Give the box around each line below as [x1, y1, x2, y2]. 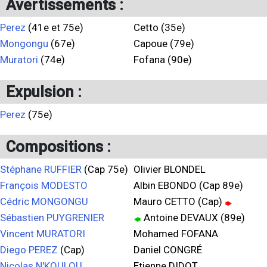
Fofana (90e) [133, 54, 192, 66]
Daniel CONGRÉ [133, 244, 202, 256]
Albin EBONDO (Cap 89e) [133, 179, 243, 191]
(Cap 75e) [82, 163, 128, 175]
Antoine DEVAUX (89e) [141, 212, 245, 223]
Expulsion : [6, 83, 82, 101]
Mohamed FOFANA [133, 228, 218, 240]
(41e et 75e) [26, 21, 83, 33]
